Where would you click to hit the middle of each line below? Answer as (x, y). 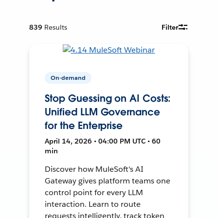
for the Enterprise (84, 125)
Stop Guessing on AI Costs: (108, 98)
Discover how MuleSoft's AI (94, 169)
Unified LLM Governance (102, 112)
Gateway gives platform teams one (108, 181)
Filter (170, 27)
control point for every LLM (94, 192)
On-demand (68, 77)
